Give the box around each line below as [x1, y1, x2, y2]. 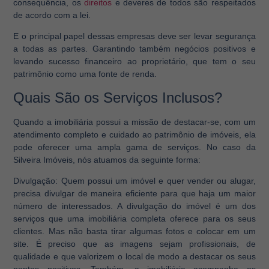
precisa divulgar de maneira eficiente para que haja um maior [13, 189, 256, 199]
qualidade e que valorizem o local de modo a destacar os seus [13, 252, 256, 262]
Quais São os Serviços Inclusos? [13, 89, 223, 106]
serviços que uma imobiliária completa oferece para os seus [13, 214, 256, 224]
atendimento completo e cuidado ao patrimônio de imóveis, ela [13, 129, 256, 139]
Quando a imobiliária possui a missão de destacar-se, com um [13, 116, 256, 127]
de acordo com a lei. [13, 10, 91, 20]
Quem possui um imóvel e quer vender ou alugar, [58, 176, 256, 186]
